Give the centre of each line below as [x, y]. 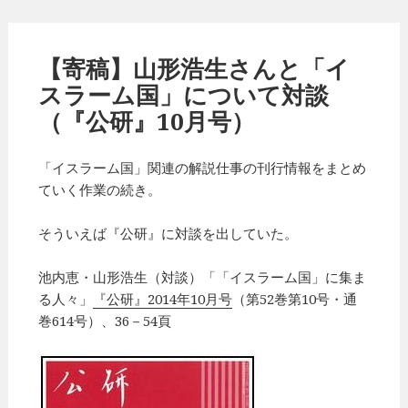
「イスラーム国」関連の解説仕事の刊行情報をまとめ [203, 167]
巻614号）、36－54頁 [105, 320]
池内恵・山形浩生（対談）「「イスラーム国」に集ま [203, 276]
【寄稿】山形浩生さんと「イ [194, 68]
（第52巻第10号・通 [295, 298]
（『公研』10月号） [147, 121]
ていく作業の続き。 [100, 189]
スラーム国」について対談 [184, 94]
